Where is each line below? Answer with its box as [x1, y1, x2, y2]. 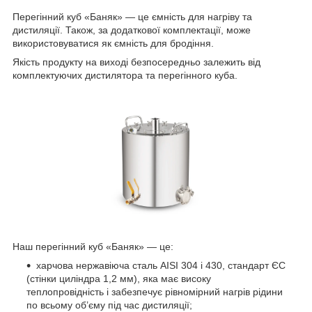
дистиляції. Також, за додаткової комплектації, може [13, 24, 251, 36]
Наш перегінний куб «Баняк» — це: [13, 241, 173, 253]
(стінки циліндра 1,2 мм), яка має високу [26, 273, 211, 285]
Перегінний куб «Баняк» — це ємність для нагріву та [13, 11, 252, 23]
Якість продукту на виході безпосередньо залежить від [13, 56, 260, 68]
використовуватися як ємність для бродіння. [13, 38, 214, 49]
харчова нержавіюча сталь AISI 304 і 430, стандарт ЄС [36, 260, 286, 272]
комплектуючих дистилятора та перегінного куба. [13, 70, 237, 81]
